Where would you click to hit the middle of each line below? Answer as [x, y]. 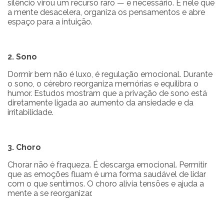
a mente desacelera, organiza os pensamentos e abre [106, 12]
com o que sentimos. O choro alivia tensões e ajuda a [106, 184]
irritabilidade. [30, 112]
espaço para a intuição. [50, 22]
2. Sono [22, 57]
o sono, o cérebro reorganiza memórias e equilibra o [103, 84]
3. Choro [24, 147]
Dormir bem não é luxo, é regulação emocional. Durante [110, 74]
